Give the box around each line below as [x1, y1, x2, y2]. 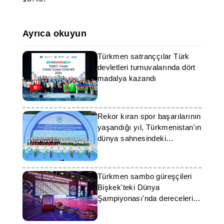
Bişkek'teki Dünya [97, 183, 160, 191]
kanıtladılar [97, 205, 135, 213]
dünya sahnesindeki [97, 134, 166, 142]
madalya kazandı [97, 74, 156, 82]
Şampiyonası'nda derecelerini [97, 194, 199, 202]
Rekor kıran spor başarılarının [97, 112, 201, 120]
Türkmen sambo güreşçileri [97, 172, 192, 180]
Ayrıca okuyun [22, 28, 86, 38]
